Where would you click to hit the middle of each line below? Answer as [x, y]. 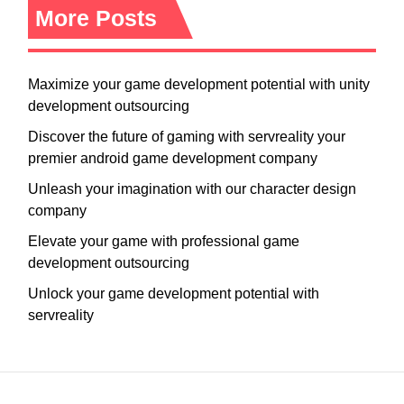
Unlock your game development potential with [174, 294]
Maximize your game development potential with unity [199, 85]
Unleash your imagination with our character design [192, 189]
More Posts [96, 18]
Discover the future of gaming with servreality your [187, 137]
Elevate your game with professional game [164, 242]
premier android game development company [173, 159]
